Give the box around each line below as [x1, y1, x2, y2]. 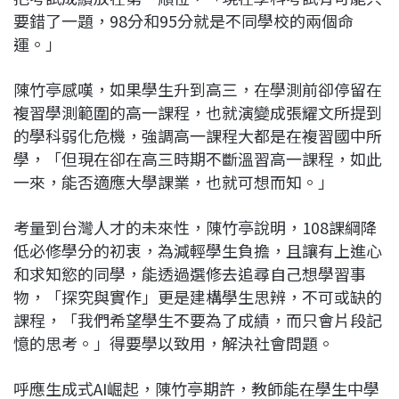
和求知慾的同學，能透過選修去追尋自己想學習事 [13, 262, 366, 286]
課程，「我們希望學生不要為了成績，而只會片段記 [13, 308, 382, 332]
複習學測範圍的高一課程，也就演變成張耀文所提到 [13, 101, 382, 125]
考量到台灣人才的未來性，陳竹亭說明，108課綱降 [13, 216, 377, 240]
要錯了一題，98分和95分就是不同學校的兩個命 [13, 9, 354, 33]
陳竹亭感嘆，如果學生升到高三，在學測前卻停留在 [13, 77, 382, 102]
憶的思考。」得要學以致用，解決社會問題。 [13, 331, 334, 355]
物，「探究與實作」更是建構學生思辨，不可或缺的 [13, 285, 382, 309]
